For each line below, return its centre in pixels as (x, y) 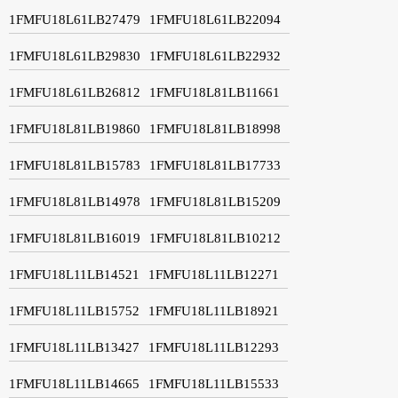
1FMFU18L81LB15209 (215, 201)
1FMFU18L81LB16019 (75, 238)
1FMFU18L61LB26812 (75, 92)
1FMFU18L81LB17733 (215, 165)
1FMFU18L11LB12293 (214, 347)
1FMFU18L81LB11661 (215, 92)
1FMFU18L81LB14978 (75, 201)
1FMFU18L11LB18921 (214, 310)
